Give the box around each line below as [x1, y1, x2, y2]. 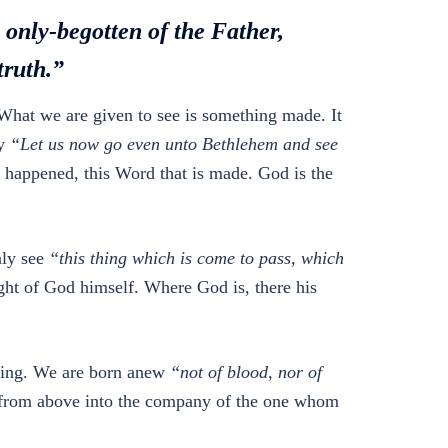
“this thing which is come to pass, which [48, 248, 344, 268]
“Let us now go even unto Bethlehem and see [9, 134, 338, 154]
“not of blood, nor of [169, 362, 322, 382]
